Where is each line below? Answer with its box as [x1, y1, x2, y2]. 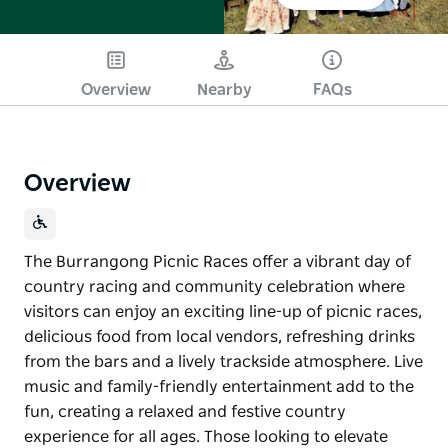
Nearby [196, 81, 252, 98]
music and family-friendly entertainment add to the [24, 378, 414, 395]
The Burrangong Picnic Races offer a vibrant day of [24, 253, 411, 270]
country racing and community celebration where [24, 278, 405, 295]
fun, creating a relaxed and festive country [24, 403, 346, 420]
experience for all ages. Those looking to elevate [24, 428, 388, 445]
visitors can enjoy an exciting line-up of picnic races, [24, 303, 422, 320]
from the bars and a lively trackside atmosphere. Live [24, 353, 423, 370]
